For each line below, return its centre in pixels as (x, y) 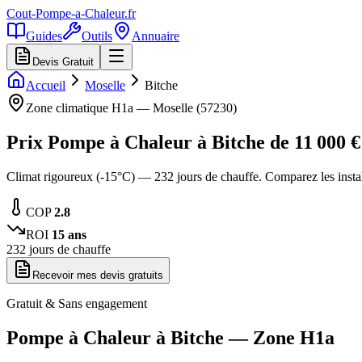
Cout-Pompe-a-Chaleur (65, 13)
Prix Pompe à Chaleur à (109, 142)
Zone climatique (69, 108)
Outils (97, 36)
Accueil (46, 85)
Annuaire (156, 36)
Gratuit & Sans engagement (77, 303)
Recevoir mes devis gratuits (98, 275)
